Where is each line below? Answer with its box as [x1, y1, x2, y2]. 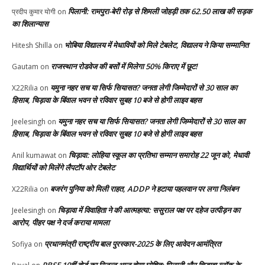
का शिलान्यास [12, 18, 49, 30]
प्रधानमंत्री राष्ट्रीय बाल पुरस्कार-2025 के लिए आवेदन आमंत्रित [44, 238, 221, 250]
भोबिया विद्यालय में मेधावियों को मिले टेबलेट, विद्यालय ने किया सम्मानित [64, 40, 248, 51]
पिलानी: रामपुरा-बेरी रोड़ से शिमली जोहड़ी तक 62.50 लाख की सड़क [68, 6, 252, 17]
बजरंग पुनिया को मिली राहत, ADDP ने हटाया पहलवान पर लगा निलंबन [50, 183, 238, 195]
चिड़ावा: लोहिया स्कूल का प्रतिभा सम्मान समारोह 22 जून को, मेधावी [69, 150, 249, 161]
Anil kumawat [12, 150, 56, 161]
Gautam [12, 62, 38, 72]
